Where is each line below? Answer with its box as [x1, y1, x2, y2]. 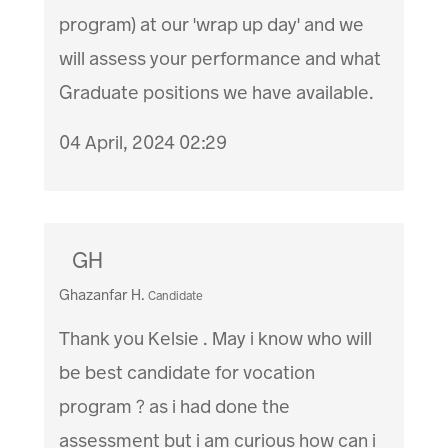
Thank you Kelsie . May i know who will [59, 325, 373, 351]
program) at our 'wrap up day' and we [59, 12, 365, 37]
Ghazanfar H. [59, 284, 146, 305]
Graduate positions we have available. [59, 80, 375, 105]
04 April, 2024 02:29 [59, 130, 228, 155]
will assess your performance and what [59, 46, 382, 71]
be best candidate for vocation [59, 359, 316, 385]
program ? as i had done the [59, 393, 291, 419]
